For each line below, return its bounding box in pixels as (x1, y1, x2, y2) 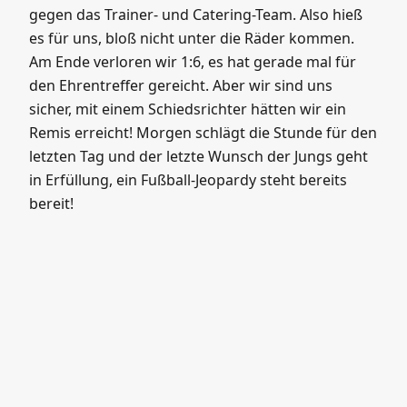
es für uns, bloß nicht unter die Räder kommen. (29, 28, 354, 48)
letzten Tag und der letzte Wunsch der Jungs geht (29, 146, 368, 166)
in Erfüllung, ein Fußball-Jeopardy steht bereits (29, 170, 347, 190)
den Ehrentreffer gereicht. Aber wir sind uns (29, 75, 333, 95)
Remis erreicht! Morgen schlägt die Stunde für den (29, 123, 377, 143)
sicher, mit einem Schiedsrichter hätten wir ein (29, 99, 346, 119)
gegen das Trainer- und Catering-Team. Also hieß (29, 5, 362, 25)
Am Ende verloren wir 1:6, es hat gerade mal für (29, 52, 356, 72)
